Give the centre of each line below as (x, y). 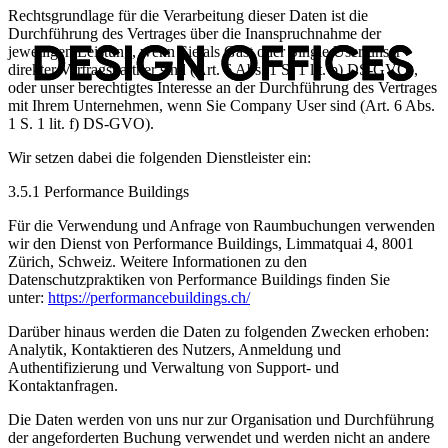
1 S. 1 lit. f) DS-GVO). (81, 123)
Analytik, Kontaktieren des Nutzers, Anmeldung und (174, 349)
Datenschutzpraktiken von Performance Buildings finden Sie (199, 279)
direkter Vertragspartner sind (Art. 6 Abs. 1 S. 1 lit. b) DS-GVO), (213, 69)
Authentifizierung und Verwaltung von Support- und (173, 367)
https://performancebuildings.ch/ (149, 297)
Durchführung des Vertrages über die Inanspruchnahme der (194, 33)
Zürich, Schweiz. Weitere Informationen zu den (157, 261)
